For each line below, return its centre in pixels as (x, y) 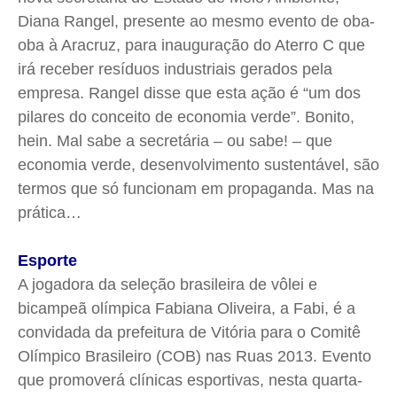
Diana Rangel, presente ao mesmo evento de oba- (196, 22)
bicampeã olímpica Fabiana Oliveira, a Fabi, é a (187, 309)
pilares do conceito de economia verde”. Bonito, (186, 117)
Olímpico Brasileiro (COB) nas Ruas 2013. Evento (195, 357)
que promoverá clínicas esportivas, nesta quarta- (190, 381)
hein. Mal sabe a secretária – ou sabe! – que (175, 141)
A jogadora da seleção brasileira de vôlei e (167, 285)
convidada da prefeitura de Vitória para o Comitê (189, 333)
